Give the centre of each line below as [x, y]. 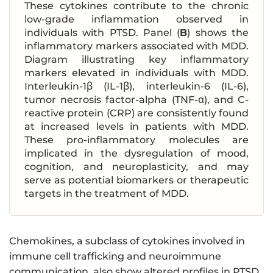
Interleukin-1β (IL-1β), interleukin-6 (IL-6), [136, 87]
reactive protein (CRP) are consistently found [136, 113]
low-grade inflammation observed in [136, 19]
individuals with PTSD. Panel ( [102, 33]
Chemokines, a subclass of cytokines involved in [127, 241]
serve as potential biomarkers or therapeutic [136, 180]
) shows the [218, 33]
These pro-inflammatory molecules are [136, 140]
